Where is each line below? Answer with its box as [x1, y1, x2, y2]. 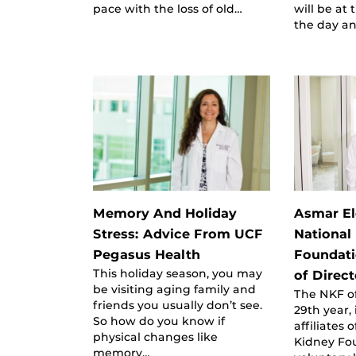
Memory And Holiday [93, 205, 237, 221]
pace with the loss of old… [93, 2, 242, 15]
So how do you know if [93, 314, 225, 327]
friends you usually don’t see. [93, 298, 262, 311]
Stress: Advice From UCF [93, 226, 263, 242]
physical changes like [93, 330, 218, 343]
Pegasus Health [93, 246, 200, 262]
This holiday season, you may [93, 266, 262, 280]
